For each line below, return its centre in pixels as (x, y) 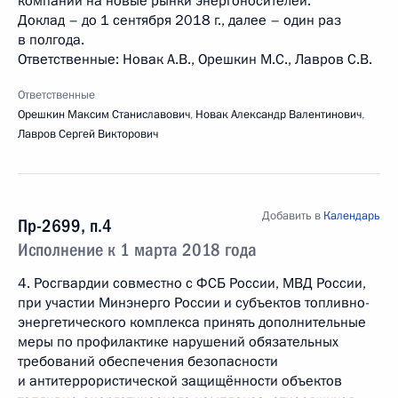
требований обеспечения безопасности (148, 362)
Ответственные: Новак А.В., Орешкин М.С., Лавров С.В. (195, 60)
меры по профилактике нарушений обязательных (178, 342)
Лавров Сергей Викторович (88, 134)
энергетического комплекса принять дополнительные (192, 322)
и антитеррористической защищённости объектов (180, 381)
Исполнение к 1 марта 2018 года (137, 250)
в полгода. (51, 40)
